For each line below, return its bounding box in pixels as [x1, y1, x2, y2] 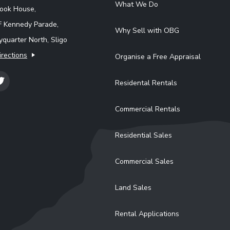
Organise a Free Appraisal [115, 52, 201, 62]
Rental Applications [115, 209, 179, 219]
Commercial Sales [115, 157, 174, 166]
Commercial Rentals [115, 104, 180, 114]
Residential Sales [115, 130, 172, 140]
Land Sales [115, 183, 151, 193]
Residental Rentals [115, 78, 177, 88]
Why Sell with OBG [115, 26, 179, 35]
